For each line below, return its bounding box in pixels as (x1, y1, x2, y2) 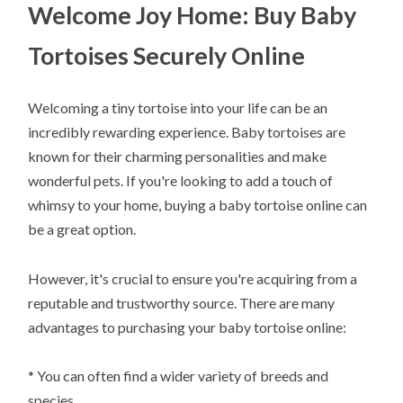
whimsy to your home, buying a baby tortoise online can (28, 196, 368, 214)
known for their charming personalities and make (28, 148, 327, 166)
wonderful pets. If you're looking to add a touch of (28, 172, 334, 190)
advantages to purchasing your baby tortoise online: (28, 318, 347, 336)
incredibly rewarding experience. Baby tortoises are (28, 123, 346, 141)
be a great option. (28, 220, 137, 238)
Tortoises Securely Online (28, 40, 306, 70)
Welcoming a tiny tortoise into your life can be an (28, 99, 328, 117)
